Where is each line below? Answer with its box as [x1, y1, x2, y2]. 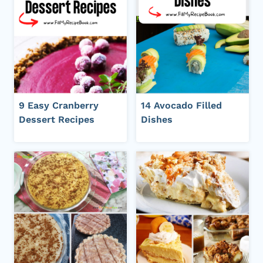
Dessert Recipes [19, 114, 95, 126]
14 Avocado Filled [141, 100, 222, 112]
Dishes [141, 114, 173, 126]
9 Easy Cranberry [19, 100, 99, 112]
